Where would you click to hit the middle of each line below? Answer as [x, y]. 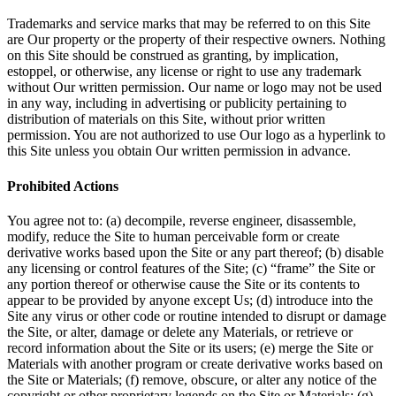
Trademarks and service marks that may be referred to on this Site [189, 24]
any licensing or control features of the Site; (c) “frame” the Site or [191, 268]
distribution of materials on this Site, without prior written [166, 119]
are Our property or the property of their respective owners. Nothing [196, 40]
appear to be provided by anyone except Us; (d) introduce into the [190, 300]
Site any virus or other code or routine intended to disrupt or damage [197, 316]
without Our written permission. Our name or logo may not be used [194, 88]
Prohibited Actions [63, 186]
